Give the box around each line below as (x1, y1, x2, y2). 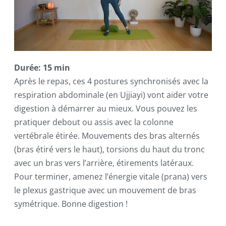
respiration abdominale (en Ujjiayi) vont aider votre (14, 89, 208, 101)
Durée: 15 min (14, 62, 70, 74)
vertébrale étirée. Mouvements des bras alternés (14, 130, 200, 142)
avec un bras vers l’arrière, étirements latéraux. (14, 157, 194, 169)
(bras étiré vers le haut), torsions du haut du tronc (14, 144, 205, 155)
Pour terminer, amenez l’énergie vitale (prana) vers (14, 171, 207, 183)
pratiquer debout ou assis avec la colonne (14, 117, 174, 128)
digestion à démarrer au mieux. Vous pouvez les (14, 103, 197, 115)
